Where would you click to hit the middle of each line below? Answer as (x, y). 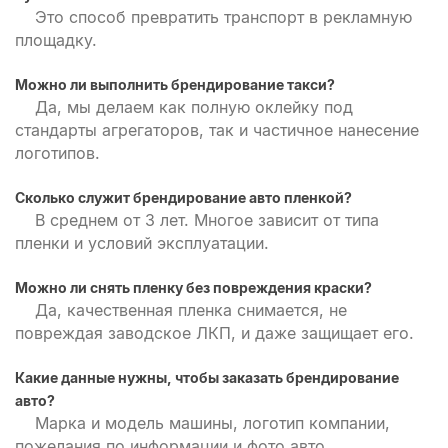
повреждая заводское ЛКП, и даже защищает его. (214, 333)
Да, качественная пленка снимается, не (191, 310)
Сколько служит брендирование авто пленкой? (183, 197)
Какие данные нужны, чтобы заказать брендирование (207, 377)
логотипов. (57, 153)
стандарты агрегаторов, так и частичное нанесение (217, 130)
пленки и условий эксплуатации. (142, 243)
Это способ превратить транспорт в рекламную (223, 17)
